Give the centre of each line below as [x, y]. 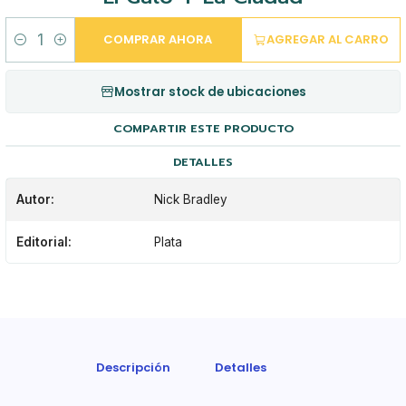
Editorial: [43, 242]
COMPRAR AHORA [158, 40]
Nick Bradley [191, 200]
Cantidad [31, 49]
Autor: [35, 200]
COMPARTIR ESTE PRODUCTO [203, 129]
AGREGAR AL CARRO [328, 40]
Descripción [133, 367]
